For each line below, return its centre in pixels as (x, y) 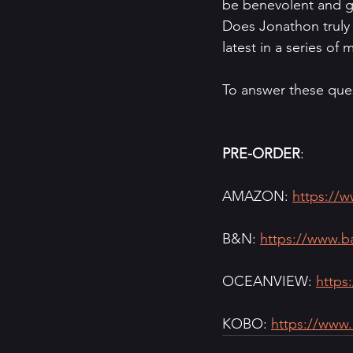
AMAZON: (257, 197)
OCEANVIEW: (269, 282)
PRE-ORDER (261, 154)
